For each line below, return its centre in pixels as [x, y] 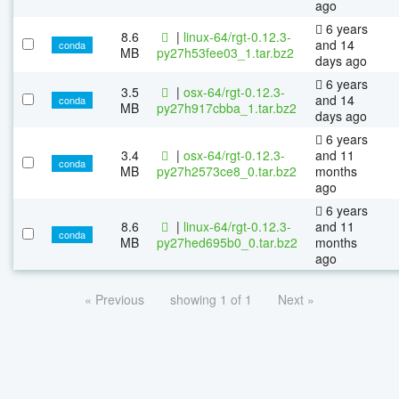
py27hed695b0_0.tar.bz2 [227, 242]
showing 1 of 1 [211, 299]
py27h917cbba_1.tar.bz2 [227, 107]
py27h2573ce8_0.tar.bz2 [227, 171]
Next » [296, 299]
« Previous [114, 299]
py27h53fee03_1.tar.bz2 [225, 52]
